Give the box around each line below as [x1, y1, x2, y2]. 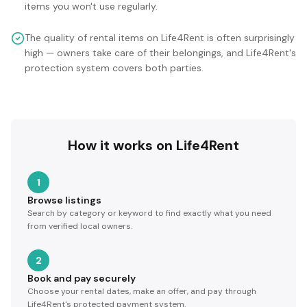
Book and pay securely [27, 271, 136, 284]
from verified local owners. [27, 220, 132, 232]
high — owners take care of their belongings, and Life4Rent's [25, 46, 296, 59]
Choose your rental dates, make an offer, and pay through [27, 285, 256, 297]
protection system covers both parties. [25, 61, 204, 74]
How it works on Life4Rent [68, 136, 239, 154]
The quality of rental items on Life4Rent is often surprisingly [25, 31, 295, 44]
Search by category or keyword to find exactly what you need [27, 207, 271, 219]
